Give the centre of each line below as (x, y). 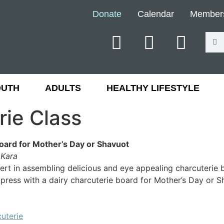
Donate (107, 14)
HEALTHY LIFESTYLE (153, 88)
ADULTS (63, 88)
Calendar (155, 14)
